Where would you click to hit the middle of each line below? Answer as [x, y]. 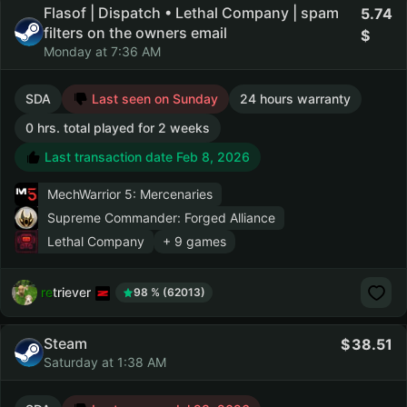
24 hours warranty [295, 99]
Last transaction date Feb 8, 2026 [145, 157]
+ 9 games [194, 241]
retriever [66, 292]
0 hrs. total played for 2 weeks [118, 128]
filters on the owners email [135, 33]
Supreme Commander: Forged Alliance [161, 218]
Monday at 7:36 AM [102, 51]
